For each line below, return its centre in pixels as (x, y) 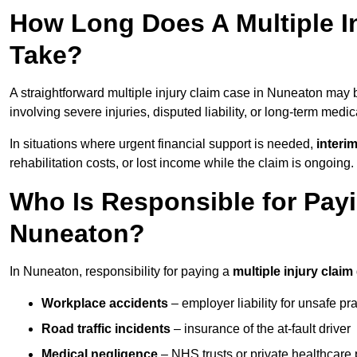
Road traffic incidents (106, 329)
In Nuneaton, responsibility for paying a (121, 272)
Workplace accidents (105, 304)
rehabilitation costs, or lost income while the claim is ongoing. (182, 163)
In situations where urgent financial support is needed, (163, 144)
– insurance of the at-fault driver (261, 329)
